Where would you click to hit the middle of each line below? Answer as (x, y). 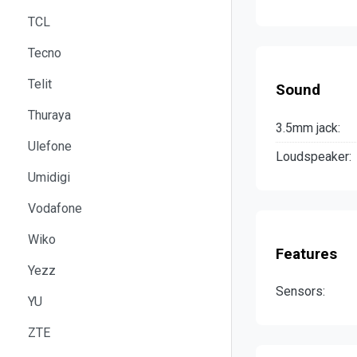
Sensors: (300, 292)
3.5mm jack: (308, 127)
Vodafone (55, 208)
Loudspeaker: (314, 156)
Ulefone (50, 146)
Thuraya (49, 115)
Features (306, 254)
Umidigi (49, 177)
